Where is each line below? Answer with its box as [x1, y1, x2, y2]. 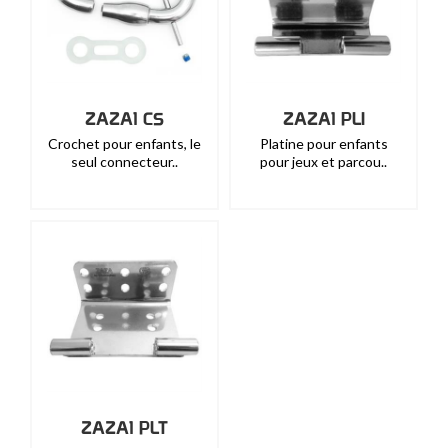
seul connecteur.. [71, 153, 178, 170]
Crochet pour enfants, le [48, 135, 201, 152]
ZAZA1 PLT [81, 417, 168, 438]
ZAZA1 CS [85, 108, 164, 129]
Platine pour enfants [259, 135, 388, 152]
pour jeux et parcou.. [260, 153, 387, 170]
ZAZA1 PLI [282, 108, 365, 129]
